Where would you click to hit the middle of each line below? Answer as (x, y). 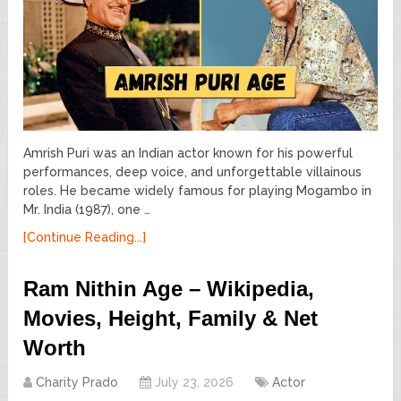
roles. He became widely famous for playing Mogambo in (198, 190)
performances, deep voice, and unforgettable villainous (193, 171)
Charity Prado (77, 382)
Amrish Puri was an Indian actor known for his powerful (188, 153)
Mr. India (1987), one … (87, 209)
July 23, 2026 (195, 382)
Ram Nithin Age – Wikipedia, (169, 288)
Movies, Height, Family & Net (171, 318)
